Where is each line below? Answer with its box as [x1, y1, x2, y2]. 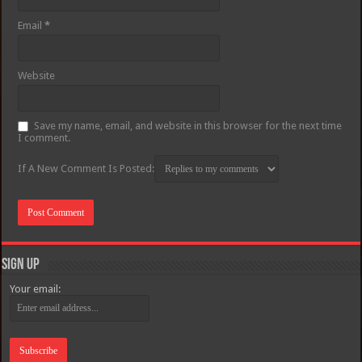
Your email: [10, 283, 61, 296]
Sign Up [2, 257, 40, 274]
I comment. [18, 132, 71, 145]
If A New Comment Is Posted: [18, 162, 155, 175]
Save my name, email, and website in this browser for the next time [34, 120, 343, 133]
